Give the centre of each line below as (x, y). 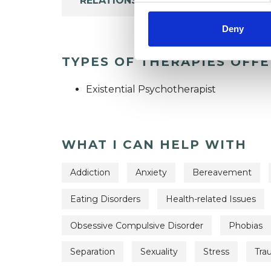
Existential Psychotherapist (151, 89)
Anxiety (151, 173)
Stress (216, 252)
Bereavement (222, 173)
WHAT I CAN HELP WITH (154, 144)
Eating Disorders (105, 199)
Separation (93, 252)
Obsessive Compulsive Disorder (137, 225)
